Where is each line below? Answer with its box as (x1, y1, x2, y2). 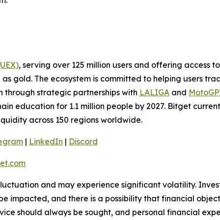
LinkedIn (29, 137, 63, 146)
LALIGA (139, 87, 169, 97)
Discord (69, 137, 98, 146)
